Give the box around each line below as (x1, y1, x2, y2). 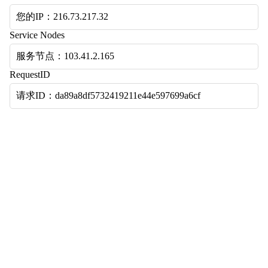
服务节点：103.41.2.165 (16, 51, 114, 61)
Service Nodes (10, 30, 65, 40)
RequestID (10, 69, 50, 80)
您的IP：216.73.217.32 (16, 11, 108, 22)
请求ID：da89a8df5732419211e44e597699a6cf (16, 90, 200, 100)
